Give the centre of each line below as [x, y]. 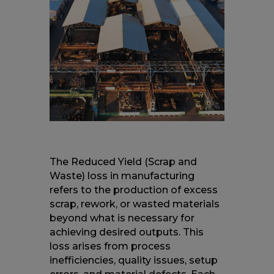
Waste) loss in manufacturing [122, 176]
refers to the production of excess [133, 190]
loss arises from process [110, 246]
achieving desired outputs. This [126, 232]
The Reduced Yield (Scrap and [123, 161]
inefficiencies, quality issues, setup [133, 260]
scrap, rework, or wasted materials [134, 204]
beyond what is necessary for [122, 218]
